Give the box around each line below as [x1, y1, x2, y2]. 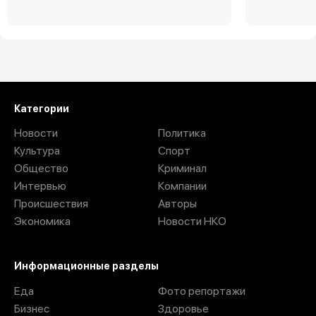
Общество [14, 162, 68, 176]
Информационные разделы [14, 260, 159, 272]
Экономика [14, 214, 71, 229]
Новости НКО [158, 214, 226, 229]
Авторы [158, 197, 197, 211]
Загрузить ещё [20, 61, 89, 73]
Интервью [14, 179, 66, 193]
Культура [14, 144, 60, 158]
